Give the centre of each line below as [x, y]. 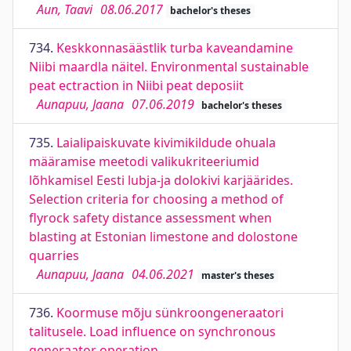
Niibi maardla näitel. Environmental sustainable [169, 67]
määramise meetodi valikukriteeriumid [144, 161]
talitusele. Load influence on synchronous [152, 331]
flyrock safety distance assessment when [150, 218]
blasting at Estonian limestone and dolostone [163, 237]
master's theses [237, 275]
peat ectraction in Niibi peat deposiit [136, 85]
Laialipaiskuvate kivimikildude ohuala [166, 143]
